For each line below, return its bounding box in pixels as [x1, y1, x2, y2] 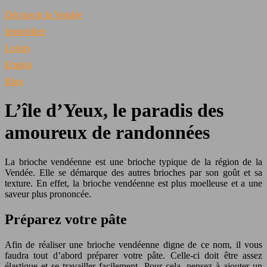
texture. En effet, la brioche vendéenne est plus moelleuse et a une [5, 178, 262, 188]
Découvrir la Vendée [5, 10, 82, 20]
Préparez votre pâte [5, 211, 127, 227]
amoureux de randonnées [5, 122, 210, 144]
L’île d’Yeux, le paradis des [5, 100, 223, 122]
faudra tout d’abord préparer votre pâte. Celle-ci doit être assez [5, 250, 262, 260]
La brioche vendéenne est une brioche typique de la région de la [5, 156, 262, 167]
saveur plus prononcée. [5, 188, 91, 199]
